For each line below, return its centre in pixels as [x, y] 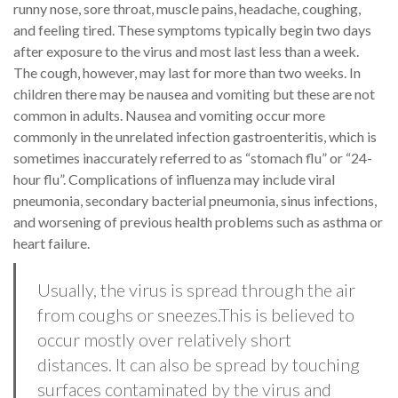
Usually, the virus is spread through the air [196, 289]
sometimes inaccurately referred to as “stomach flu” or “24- [193, 157]
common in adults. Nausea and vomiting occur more [169, 115]
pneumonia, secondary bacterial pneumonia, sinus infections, [195, 200]
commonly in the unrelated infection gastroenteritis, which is [195, 136]
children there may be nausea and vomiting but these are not [194, 93]
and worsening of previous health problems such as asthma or [198, 221]
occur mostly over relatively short [164, 339]
